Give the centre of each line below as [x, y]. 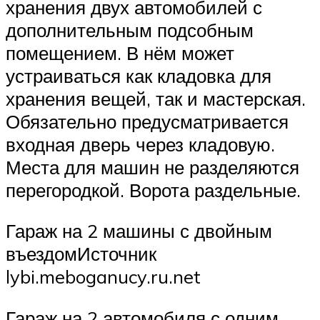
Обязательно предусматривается [147, 121]
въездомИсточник [81, 254]
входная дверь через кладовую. [140, 144]
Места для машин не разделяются [152, 167]
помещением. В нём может [120, 52]
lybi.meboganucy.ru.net [103, 277]
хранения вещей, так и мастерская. [156, 98]
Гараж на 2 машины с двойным [139, 231]
